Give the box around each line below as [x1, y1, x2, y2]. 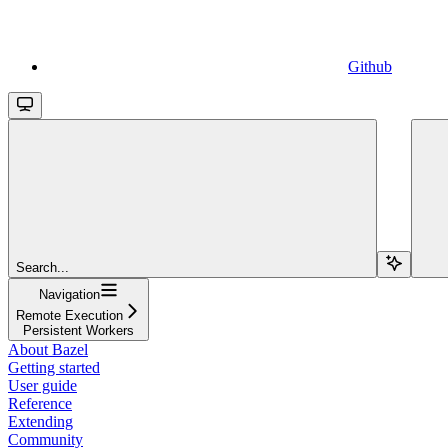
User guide [8, 376, 77, 394]
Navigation [39, 286, 100, 302]
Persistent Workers [23, 322, 134, 338]
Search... [16, 259, 69, 275]
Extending [8, 412, 73, 430]
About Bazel [8, 340, 88, 358]
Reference [8, 394, 72, 412]
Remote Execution [16, 307, 123, 323]
